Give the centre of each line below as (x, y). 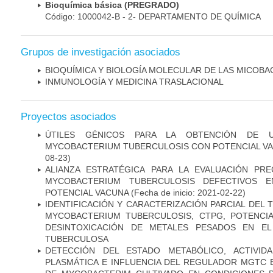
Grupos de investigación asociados (101, 52)
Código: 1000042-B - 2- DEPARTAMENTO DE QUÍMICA (153, 17)
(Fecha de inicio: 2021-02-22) (187, 192)
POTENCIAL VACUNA (87, 192)
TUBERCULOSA (77, 239)
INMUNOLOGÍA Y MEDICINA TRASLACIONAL (134, 81)
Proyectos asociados (69, 116)
